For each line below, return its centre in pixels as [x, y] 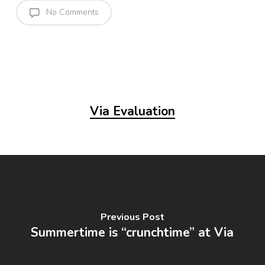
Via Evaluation [132, 111]
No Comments [71, 12]
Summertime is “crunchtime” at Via [132, 232]
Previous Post [132, 217]
